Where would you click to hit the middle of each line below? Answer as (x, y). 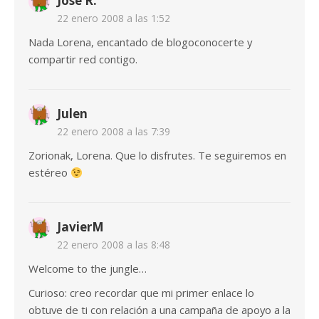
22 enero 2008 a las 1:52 (114, 19)
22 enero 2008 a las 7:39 (114, 132)
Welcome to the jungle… (88, 269)
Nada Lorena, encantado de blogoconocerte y (140, 42)
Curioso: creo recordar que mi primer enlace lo (141, 293)
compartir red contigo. (83, 59)
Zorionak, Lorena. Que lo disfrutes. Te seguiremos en (157, 156)
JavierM (80, 227)
